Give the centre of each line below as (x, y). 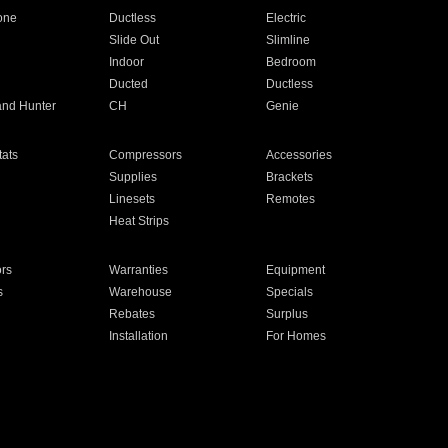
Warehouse (140, 292)
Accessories (299, 155)
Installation (138, 336)
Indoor (126, 62)
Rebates (131, 314)
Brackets (290, 177)
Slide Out (133, 40)
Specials (290, 292)
